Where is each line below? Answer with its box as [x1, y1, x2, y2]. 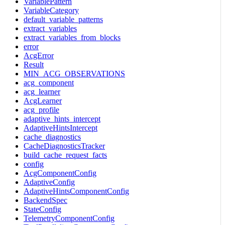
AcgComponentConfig [24, 168, 96, 177]
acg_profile [24, 105, 59, 114]
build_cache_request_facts [24, 150, 107, 159]
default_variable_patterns [24, 15, 103, 24]
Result [24, 60, 44, 69]
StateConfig [24, 204, 61, 213]
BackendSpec [24, 195, 67, 204]
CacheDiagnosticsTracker [24, 141, 105, 150]
